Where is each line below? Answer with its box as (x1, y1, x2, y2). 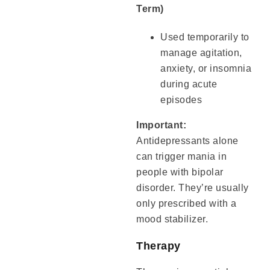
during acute (160, 79, 218, 90)
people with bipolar (136, 167, 224, 178)
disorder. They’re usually (136, 183, 249, 193)
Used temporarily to (160, 32, 250, 43)
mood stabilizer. (136, 214, 209, 225)
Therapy (136, 240, 181, 253)
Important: (136, 120, 187, 131)
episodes (160, 95, 202, 105)
